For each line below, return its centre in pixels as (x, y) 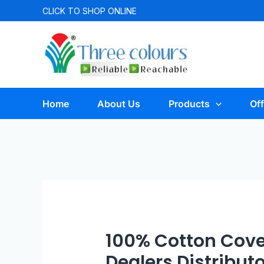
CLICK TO (62, 11)
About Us (119, 104)
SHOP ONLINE (110, 11)
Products (189, 104)
